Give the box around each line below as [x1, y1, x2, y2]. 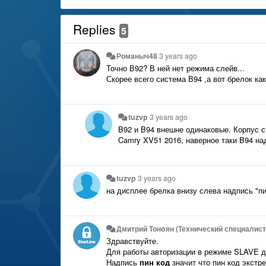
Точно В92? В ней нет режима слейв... [106, 62, 247, 74]
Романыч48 [116, 50, 158, 61]
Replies [73, 20, 119, 38]
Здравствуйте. [106, 235, 159, 246]
